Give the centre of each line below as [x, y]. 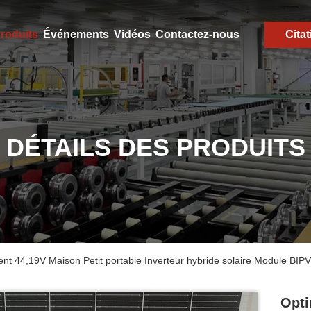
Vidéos [132, 34]
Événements [76, 34]
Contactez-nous [197, 34]
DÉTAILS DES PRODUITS [155, 148]
